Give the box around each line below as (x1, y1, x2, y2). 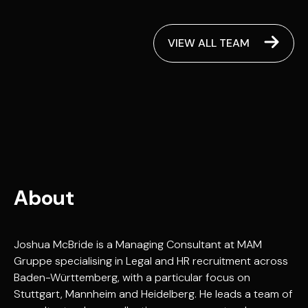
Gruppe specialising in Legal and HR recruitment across (14, 253, 288, 268)
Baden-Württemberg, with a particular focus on (14, 269, 250, 285)
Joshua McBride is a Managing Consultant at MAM (14, 236, 262, 252)
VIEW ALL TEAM (168, 35, 250, 50)
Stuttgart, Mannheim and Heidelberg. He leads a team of (14, 286, 293, 301)
